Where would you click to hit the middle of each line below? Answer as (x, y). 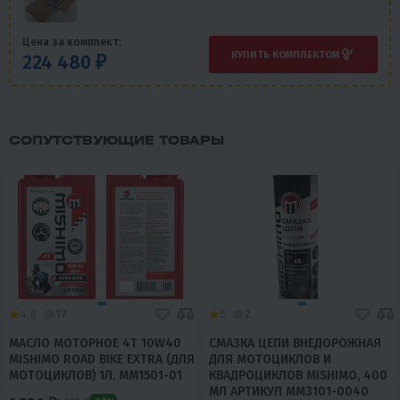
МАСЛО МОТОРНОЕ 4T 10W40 (95, 344)
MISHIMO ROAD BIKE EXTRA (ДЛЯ (102, 360)
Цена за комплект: (72, 42)
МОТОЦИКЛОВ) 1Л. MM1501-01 (96, 376)
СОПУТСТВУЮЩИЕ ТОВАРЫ (117, 141)
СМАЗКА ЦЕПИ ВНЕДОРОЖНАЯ (295, 344)
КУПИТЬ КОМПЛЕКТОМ (285, 54)
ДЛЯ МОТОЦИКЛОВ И (270, 360)
